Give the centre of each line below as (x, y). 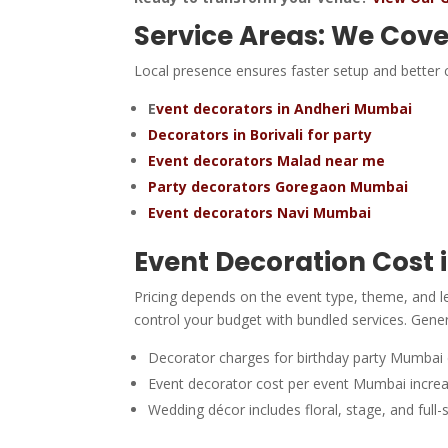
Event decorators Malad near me (267, 160)
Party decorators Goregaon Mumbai (278, 186)
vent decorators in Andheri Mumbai (284, 108)
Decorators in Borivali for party (260, 134)
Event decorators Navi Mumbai (260, 212)
